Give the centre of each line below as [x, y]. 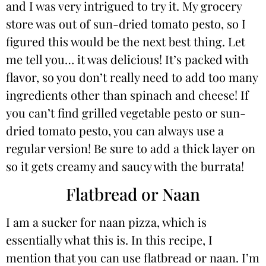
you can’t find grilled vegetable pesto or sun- [126, 113]
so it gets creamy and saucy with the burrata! [125, 166]
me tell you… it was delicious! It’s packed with [127, 59]
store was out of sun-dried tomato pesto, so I [126, 24]
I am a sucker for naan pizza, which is [106, 221]
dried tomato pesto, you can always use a [115, 131]
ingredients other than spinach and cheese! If [127, 95]
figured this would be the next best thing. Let [126, 42]
